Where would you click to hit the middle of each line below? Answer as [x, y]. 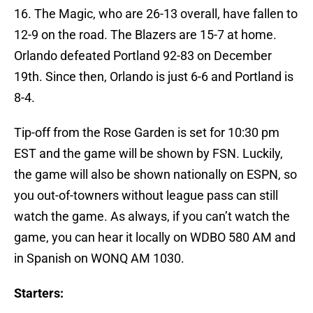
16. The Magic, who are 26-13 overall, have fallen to [156, 14]
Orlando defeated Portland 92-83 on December [143, 56]
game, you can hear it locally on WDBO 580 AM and [155, 238]
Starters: [39, 293]
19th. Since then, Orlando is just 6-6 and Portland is [154, 77]
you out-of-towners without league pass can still [146, 196]
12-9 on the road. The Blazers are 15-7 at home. [145, 35]
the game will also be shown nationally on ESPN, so [155, 175]
